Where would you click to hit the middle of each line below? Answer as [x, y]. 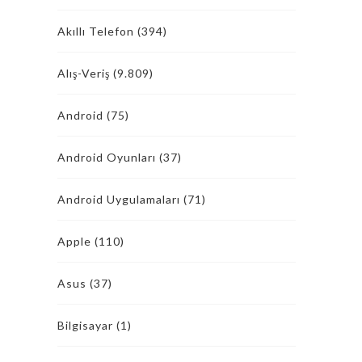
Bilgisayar [85, 325]
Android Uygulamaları [119, 199]
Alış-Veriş [84, 73]
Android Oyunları [107, 157]
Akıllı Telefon [96, 31]
